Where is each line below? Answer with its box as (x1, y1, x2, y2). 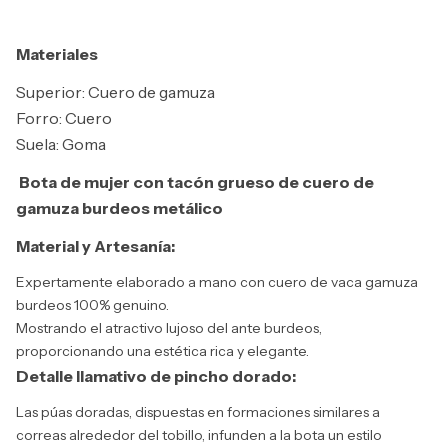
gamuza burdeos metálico (16, 198, 223, 219)
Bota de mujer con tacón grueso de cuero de (19, 172, 374, 193)
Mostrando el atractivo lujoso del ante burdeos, (16, 319, 322, 338)
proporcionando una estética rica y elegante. (16, 342, 309, 361)
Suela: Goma (16, 134, 106, 155)
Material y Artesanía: (16, 236, 175, 257)
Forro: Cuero (16, 108, 112, 129)
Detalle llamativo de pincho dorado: (16, 366, 296, 387)
